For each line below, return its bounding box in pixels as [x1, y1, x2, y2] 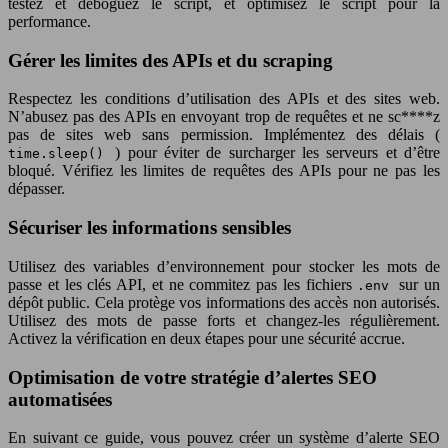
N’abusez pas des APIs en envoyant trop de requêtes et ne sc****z [8, 108, 440, 126]
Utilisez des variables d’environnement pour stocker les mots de [8, 257, 440, 275]
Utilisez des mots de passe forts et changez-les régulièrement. [8, 311, 440, 329]
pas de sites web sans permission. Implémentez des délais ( [8, 126, 440, 144]
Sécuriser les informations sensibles [8, 217, 291, 239]
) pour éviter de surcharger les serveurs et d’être [115, 144, 441, 162]
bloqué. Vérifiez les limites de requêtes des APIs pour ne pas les [8, 162, 440, 180]
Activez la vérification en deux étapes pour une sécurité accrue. [8, 329, 405, 347]
